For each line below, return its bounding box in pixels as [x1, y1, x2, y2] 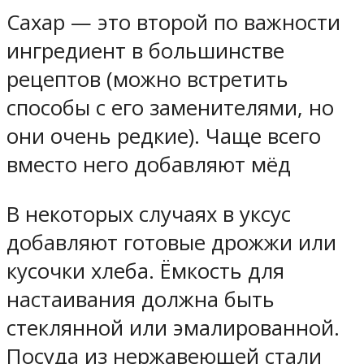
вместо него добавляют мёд [6, 150, 291, 180]
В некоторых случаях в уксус [6, 199, 291, 228]
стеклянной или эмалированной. [6, 313, 340, 342]
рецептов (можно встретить [6, 65, 288, 94]
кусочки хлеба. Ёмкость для [6, 256, 284, 285]
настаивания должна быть [6, 284, 275, 314]
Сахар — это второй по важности [6, 8, 340, 37]
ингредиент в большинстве [6, 37, 284, 66]
